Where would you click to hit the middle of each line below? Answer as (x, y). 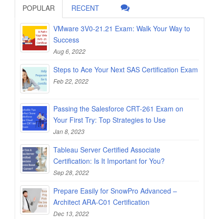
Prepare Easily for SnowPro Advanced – (115, 190)
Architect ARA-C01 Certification (101, 202)
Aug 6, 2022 (69, 51)
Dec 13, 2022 (71, 213)
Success (66, 39)
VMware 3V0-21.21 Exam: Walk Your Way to (122, 28)
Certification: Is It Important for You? (109, 161)
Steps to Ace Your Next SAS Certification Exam (126, 69)
